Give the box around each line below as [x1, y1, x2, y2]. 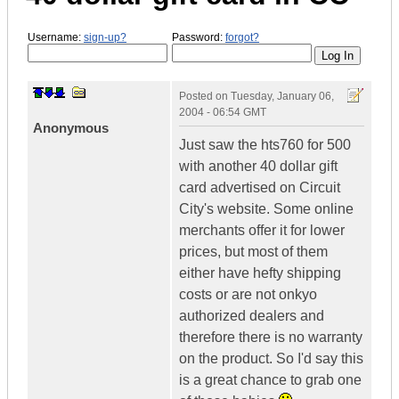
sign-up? [84, 30, 126, 44]
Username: [28, 30, 84, 44]
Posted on [179, 90, 231, 103]
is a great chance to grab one [179, 372, 362, 388]
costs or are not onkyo [179, 287, 317, 303]
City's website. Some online [179, 201, 354, 217]
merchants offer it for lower [179, 223, 345, 239]
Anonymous [33, 120, 109, 136]
